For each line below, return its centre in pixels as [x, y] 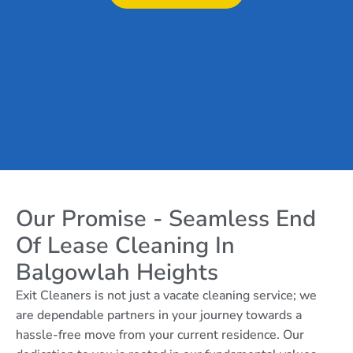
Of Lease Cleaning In [125, 245]
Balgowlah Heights [117, 272]
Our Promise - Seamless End [166, 219]
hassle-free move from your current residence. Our [160, 335]
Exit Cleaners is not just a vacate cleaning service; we [166, 295]
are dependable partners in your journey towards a [159, 315]
